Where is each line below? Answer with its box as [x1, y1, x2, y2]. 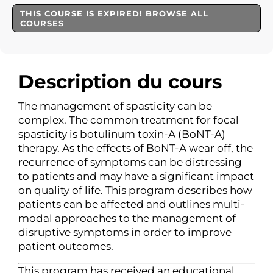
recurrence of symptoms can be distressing [18, 156, 242, 169]
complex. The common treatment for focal [18, 114, 239, 127]
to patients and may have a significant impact [18, 170, 254, 183]
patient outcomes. [18, 240, 113, 253]
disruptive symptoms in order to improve [18, 226, 232, 239]
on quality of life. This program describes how [18, 184, 252, 197]
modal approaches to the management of [18, 212, 236, 225]
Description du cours [18, 70, 222, 94]
